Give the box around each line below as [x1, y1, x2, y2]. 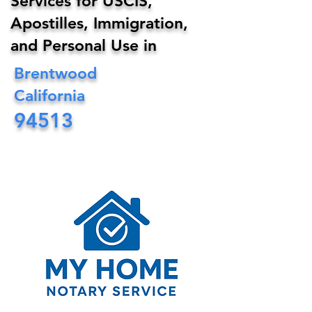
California [14, 86, 85, 105]
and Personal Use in [10, 36, 162, 55]
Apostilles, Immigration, [10, 13, 188, 33]
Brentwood [14, 63, 97, 83]
